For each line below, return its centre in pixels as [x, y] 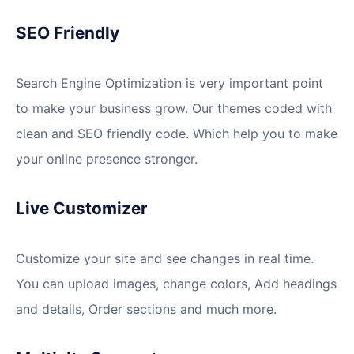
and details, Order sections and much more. [146, 309]
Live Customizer [82, 209]
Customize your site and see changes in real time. [165, 259]
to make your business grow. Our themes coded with [174, 109]
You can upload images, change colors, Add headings [176, 284]
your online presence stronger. [107, 159]
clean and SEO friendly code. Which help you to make [177, 134]
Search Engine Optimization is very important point [169, 83]
